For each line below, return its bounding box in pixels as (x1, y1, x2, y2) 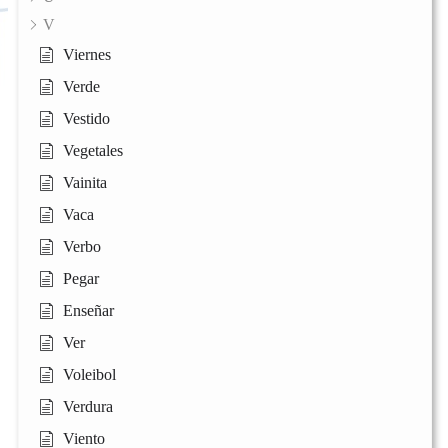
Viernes (63, 46, 111, 64)
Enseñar (63, 302, 114, 320)
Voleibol (63, 366, 116, 384)
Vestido (63, 110, 110, 128)
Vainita (63, 174, 107, 192)
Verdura (63, 398, 113, 416)
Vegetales (63, 142, 123, 160)
